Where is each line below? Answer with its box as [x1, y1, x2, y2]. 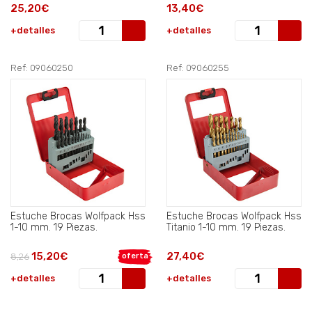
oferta [122, 251, 148, 260]
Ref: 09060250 [10, 62, 73, 73]
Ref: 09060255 [166, 62, 229, 73]
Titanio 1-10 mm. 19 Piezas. [166, 221, 286, 233]
